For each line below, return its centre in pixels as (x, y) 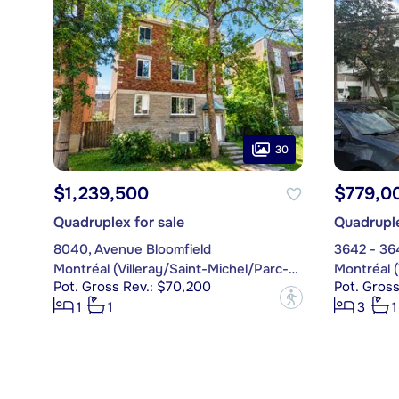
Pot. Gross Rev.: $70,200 (132, 287)
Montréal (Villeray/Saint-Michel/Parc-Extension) (293, 269)
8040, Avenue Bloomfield (132, 250)
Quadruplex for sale (118, 223)
